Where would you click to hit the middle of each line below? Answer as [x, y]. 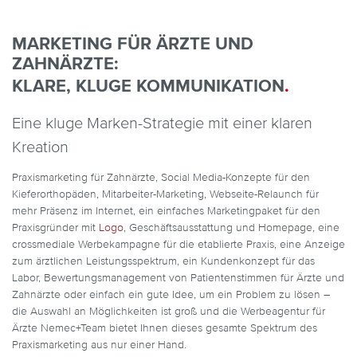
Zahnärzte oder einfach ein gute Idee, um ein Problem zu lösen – [171, 294]
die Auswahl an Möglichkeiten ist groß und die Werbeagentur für [169, 311]
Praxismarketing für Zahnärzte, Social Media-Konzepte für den [161, 177]
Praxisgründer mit [55, 228]
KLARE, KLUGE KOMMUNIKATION [148, 86]
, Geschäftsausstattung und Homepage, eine [231, 228]
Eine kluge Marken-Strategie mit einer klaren [162, 124]
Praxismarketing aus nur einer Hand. [99, 345]
